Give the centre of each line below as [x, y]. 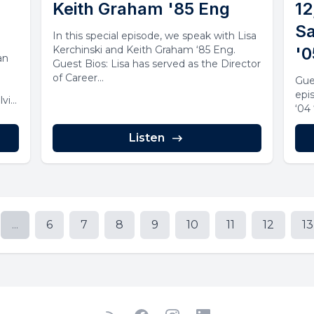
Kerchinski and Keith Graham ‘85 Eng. [145, 50]
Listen [147, 138]
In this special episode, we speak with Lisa [154, 36]
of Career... [78, 78]
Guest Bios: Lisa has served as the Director [156, 64]
